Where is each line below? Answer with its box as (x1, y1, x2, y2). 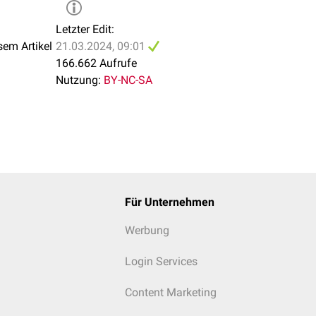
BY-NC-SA (104, 73, 152, 87)
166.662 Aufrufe (56, 56, 137, 70)
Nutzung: (56, 73, 101, 87)
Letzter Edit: (56, 23, 114, 36)
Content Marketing (124, 286, 217, 299)
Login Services (124, 255, 197, 268)
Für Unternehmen (124, 195, 214, 209)
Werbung (124, 224, 169, 237)
